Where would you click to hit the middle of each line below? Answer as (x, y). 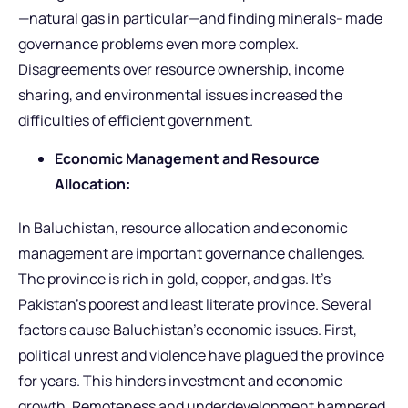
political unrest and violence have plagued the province (201, 356)
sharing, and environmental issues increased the (180, 94)
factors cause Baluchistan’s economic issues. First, (188, 330)
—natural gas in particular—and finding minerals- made (200, 18)
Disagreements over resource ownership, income (181, 69)
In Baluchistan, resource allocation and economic (183, 228)
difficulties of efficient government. (136, 120)
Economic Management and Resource (187, 159)
